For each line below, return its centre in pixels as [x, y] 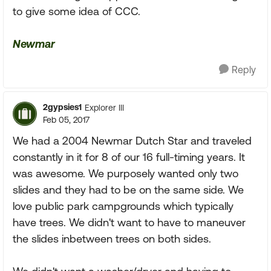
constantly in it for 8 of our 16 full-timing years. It [129, 157]
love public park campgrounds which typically [123, 206]
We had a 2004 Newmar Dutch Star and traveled [132, 141]
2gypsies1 [62, 107]
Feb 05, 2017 [66, 120]
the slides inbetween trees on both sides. [112, 239]
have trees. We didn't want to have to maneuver [129, 222]
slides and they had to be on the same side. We [128, 190]
